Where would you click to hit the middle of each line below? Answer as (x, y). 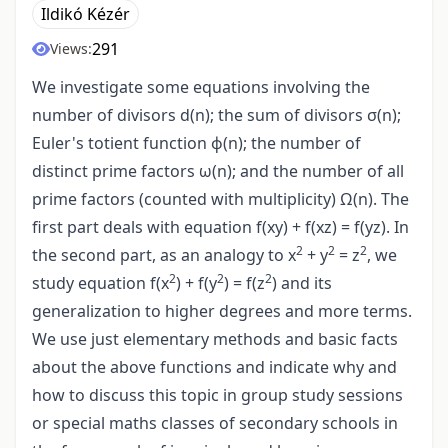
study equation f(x (100, 283)
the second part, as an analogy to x (164, 255)
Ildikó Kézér (85, 14)
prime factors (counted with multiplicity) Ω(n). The (220, 199)
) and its (302, 283)
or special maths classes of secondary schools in (215, 423)
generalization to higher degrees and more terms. (222, 311)
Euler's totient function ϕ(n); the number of (196, 143)
